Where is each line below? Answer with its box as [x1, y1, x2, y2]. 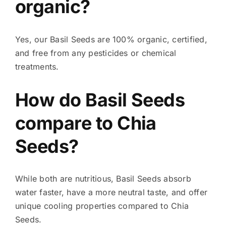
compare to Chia [15, 111, 156, 134]
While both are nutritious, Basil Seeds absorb [15, 174, 191, 184]
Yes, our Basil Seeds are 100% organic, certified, [15, 34, 207, 44]
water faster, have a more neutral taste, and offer [15, 187, 207, 198]
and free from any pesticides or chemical [15, 47, 177, 58]
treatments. [15, 61, 59, 72]
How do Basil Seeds [15, 88, 185, 111]
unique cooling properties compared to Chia [15, 201, 189, 211]
